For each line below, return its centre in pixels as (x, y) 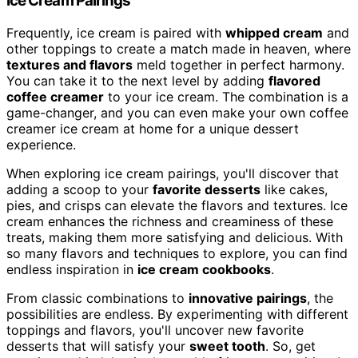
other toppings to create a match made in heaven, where (179, 49)
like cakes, (294, 190)
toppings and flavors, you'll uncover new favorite (155, 330)
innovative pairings (248, 298)
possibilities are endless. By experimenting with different (177, 314)
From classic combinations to (97, 298)
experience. (41, 145)
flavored (294, 81)
